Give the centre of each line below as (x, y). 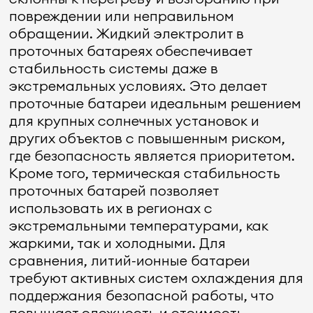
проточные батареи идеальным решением (155, 103)
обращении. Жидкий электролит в (127, 33)
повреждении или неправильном (122, 16)
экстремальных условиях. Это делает (138, 86)
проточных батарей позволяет (114, 190)
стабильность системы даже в (114, 68)
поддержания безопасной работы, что (142, 295)
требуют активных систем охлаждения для (156, 278)
